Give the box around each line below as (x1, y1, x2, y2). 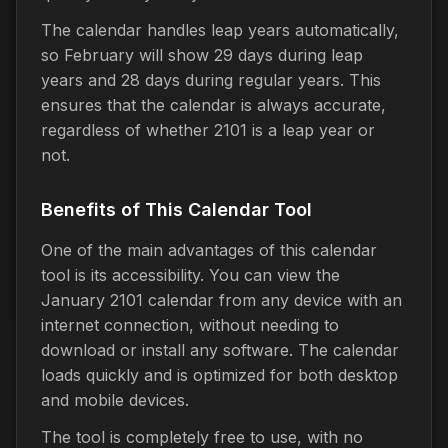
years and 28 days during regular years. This (41, 69, 381, 90)
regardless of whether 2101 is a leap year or (41, 119, 375, 140)
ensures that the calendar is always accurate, (41, 94, 386, 115)
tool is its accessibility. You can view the (41, 264, 340, 285)
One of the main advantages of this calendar (41, 239, 377, 260)
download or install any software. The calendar (41, 339, 399, 360)
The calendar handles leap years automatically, (41, 19, 399, 40)
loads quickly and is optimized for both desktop (41, 364, 398, 385)
